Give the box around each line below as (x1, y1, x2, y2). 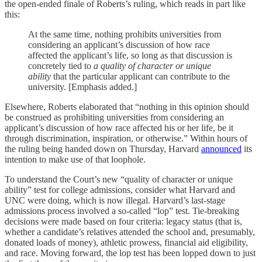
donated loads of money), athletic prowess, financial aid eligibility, (5, 237, 248, 247)
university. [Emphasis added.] (28, 82, 137, 92)
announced (201, 144, 242, 154)
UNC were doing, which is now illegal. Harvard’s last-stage (5, 195, 225, 205)
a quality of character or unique (94, 61, 211, 71)
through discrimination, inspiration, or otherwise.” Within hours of (5, 133, 247, 143)
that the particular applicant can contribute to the (51, 71, 230, 81)
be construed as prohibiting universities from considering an (5, 112, 224, 122)
